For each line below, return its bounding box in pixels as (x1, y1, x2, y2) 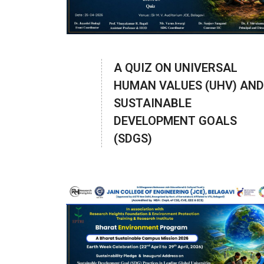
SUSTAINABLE (114, 96, 192, 111)
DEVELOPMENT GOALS (114, 114, 237, 128)
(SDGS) (114, 131, 152, 146)
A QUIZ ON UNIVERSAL (114, 61, 237, 75)
